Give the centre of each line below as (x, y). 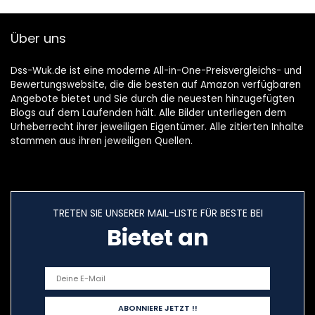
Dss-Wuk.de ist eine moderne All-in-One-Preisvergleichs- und (156, 71)
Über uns (38, 39)
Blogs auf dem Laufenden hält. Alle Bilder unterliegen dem (148, 113)
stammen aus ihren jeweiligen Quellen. (102, 141)
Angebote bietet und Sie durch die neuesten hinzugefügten (153, 99)
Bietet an (157, 238)
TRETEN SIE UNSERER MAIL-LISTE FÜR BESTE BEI (157, 213)
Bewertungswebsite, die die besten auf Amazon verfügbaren (156, 85)
